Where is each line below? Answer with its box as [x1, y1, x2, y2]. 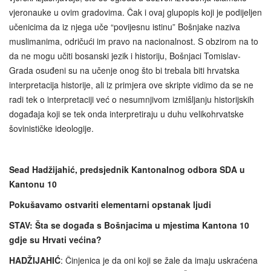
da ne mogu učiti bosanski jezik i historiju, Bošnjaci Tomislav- [9, 50, 241, 62]
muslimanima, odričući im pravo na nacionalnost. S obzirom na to [9, 35, 258, 48]
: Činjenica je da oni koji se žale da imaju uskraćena [60, 254, 258, 267]
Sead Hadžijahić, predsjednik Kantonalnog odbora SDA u [9, 163, 245, 176]
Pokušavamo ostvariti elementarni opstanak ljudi [9, 198, 211, 211]
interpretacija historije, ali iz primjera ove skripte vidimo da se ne [9, 79, 253, 91]
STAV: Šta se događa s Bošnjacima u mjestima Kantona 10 [9, 219, 249, 232]
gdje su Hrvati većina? [9, 233, 102, 246]
